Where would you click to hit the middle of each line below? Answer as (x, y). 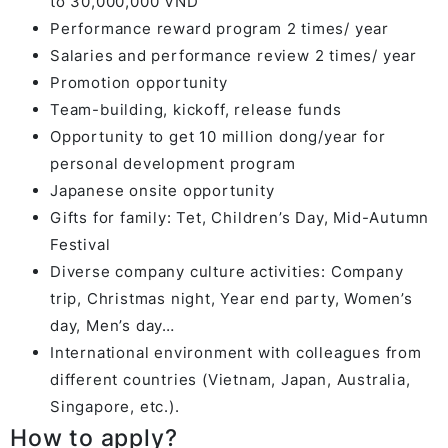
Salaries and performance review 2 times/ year (233, 55)
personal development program (173, 163)
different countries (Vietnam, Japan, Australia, (230, 379)
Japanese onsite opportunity (162, 190)
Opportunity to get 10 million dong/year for (218, 136)
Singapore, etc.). (115, 406)
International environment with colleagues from (236, 352)
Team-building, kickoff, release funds (196, 109)
